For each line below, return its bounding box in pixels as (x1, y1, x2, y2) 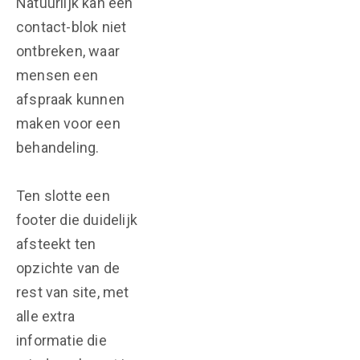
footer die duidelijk (16, 211, 137, 228)
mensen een (16, 67, 98, 84)
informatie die (16, 332, 107, 349)
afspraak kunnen (16, 91, 125, 108)
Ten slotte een (16, 187, 110, 204)
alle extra (16, 308, 75, 325)
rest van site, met (16, 284, 129, 301)
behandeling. (16, 139, 103, 156)
